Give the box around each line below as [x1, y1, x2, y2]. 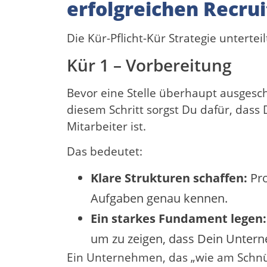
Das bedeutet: [67, 144, 142, 160]
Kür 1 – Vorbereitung [67, 53, 232, 76]
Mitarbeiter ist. [67, 118, 146, 134]
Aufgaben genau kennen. [91, 190, 228, 207]
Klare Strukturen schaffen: [91, 170, 247, 187]
